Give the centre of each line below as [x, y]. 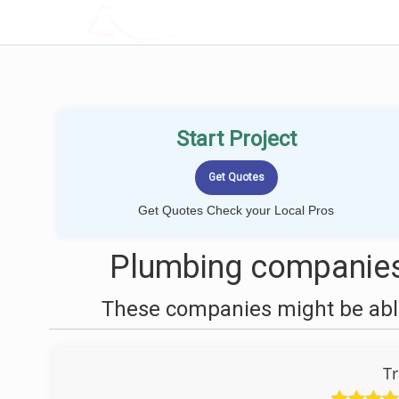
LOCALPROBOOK [190, 22]
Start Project [236, 139]
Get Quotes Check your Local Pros [236, 210]
